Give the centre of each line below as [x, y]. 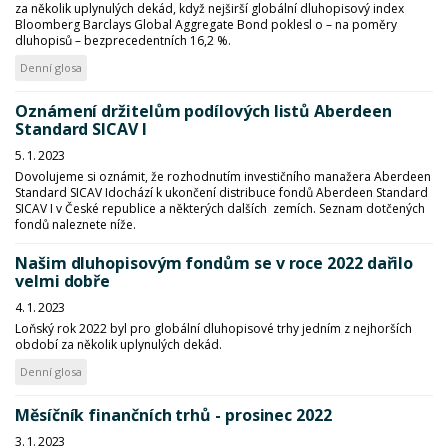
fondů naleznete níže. [75, 224]
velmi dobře [63, 281]
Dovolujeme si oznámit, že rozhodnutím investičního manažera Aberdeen [223, 176]
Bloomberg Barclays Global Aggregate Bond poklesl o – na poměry [206, 24]
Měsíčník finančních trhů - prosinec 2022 [173, 415]
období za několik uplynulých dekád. [120, 344]
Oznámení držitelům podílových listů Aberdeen [203, 111]
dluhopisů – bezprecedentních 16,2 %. [123, 40]
